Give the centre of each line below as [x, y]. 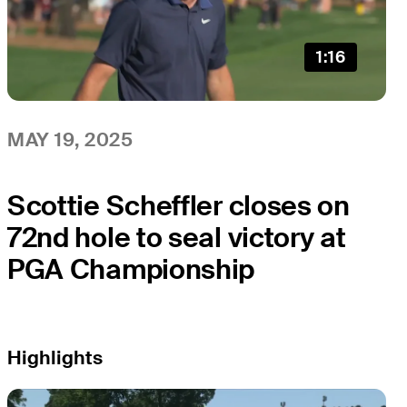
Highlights [55, 357]
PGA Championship [131, 270]
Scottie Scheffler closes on [179, 206]
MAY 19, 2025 [70, 139]
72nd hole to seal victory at [177, 238]
